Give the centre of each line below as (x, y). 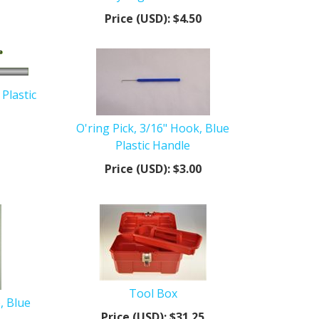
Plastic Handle (153, 145)
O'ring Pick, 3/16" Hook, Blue (153, 128)
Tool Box (153, 293)
